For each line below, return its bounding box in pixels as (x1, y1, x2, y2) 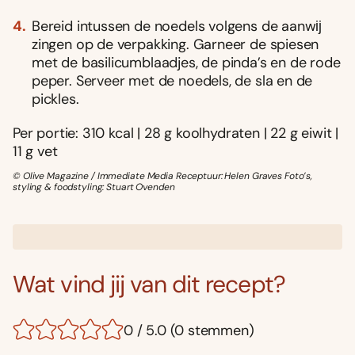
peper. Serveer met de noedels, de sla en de (32, 71, 313, 90)
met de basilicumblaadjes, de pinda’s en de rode (32, 52, 341, 72)
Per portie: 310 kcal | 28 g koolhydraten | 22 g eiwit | (13, 123, 339, 143)
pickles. (32, 89, 79, 109)
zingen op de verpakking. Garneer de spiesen (32, 34, 319, 54)
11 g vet (13, 141, 58, 161)
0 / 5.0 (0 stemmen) (124, 321, 254, 341)
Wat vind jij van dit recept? (13, 268, 285, 300)
